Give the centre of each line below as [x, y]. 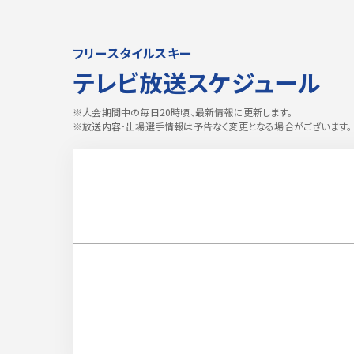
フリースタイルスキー [132, 53]
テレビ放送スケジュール [197, 82]
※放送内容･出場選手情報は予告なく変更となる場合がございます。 [213, 126]
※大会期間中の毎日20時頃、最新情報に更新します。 [183, 112]
